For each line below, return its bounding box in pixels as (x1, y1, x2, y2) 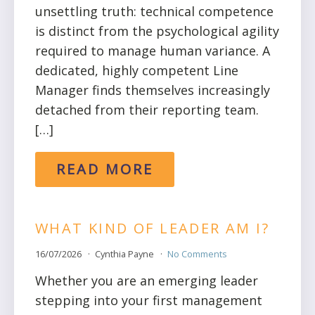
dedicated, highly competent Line (35, 62, 238, 79)
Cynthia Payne (94, 247, 156, 260)
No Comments (167, 247, 227, 260)
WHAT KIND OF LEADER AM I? (35, 219, 269, 238)
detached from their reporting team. (35, 101, 259, 119)
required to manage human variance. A (35, 42, 270, 60)
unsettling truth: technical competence (35, 3, 274, 20)
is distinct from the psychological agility (35, 22, 279, 40)
